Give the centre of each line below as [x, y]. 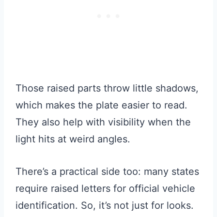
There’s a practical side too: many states [107, 172]
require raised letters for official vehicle [105, 189]
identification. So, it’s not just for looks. [105, 206]
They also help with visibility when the [103, 122]
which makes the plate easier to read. [101, 105]
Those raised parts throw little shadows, [107, 88]
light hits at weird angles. [73, 139]
